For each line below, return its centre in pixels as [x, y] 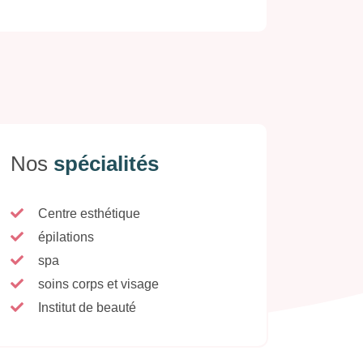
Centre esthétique [89, 213]
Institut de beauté [87, 307]
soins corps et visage [98, 284]
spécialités [106, 163]
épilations [66, 237]
